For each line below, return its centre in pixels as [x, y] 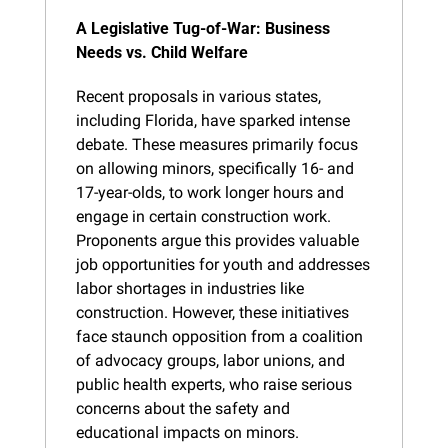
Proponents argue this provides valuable [217, 240]
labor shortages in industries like [190, 288]
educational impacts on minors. [187, 432]
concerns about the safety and [183, 408]
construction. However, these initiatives [212, 312]
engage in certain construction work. [203, 216]
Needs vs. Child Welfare [162, 52]
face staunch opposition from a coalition [219, 336]
